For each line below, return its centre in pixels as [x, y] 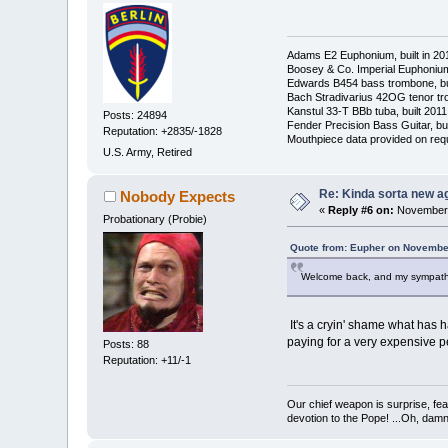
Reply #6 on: [361, 210]
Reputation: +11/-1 [147, 360]
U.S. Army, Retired [148, 152]
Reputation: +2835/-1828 [163, 130]
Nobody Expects [177, 197]
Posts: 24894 [135, 114]
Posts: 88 [126, 344]
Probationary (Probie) [155, 219]
